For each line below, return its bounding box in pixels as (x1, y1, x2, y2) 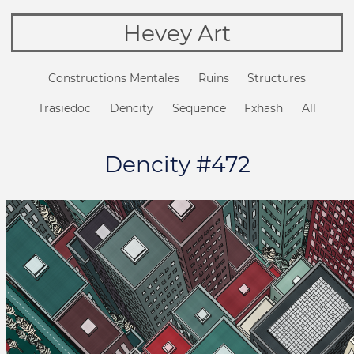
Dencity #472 (104, 151, 250, 179)
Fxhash (244, 101, 284, 116)
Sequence (171, 101, 226, 116)
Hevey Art (123, 19, 231, 47)
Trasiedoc (38, 101, 92, 116)
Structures (247, 71, 307, 86)
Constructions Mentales (47, 71, 179, 86)
